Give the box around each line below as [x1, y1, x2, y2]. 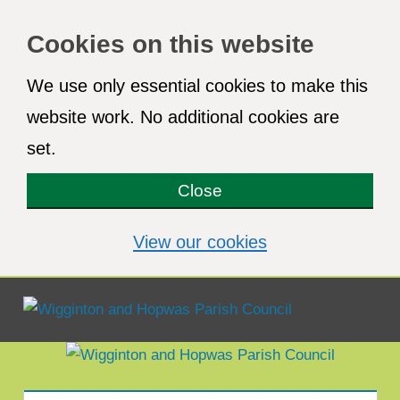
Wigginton [22, 315, 117, 340]
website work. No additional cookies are [27, 107, 339, 127]
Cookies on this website [27, 30, 314, 58]
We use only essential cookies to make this [27, 76, 368, 96]
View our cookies [133, 232, 267, 252]
